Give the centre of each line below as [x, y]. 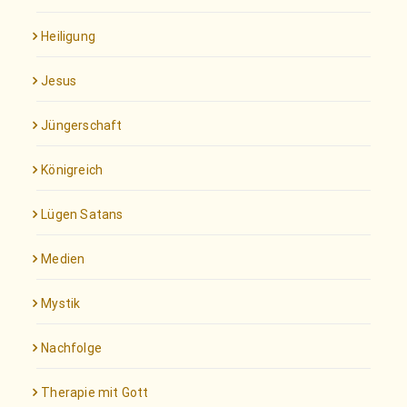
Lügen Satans [82, 214]
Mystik [61, 303]
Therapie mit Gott [95, 392]
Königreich [72, 169]
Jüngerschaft [82, 125]
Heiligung [69, 36]
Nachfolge [72, 347]
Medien [63, 258]
